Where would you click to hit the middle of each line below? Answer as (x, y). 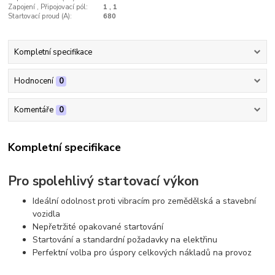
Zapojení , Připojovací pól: (48, 7)
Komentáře (33, 110)
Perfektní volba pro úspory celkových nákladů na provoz (142, 253)
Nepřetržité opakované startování (98, 227)
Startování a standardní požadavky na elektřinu (125, 240)
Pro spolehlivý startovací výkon (104, 181)
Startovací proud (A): (40, 17)
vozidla (47, 214)
